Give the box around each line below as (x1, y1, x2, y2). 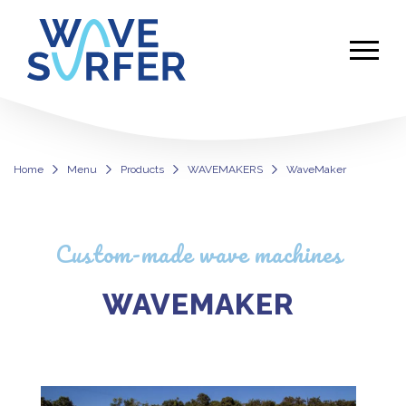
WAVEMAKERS (188, 163, 263, 176)
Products (121, 163, 164, 176)
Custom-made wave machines (54, 235, 343, 273)
